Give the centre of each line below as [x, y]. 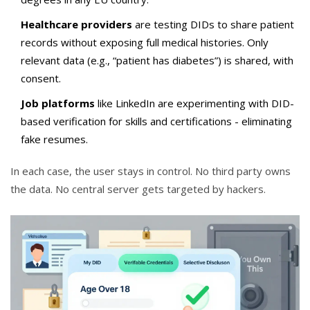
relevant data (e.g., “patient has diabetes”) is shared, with [157, 61]
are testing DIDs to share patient [213, 25]
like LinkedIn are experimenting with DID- [194, 103]
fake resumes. [54, 139]
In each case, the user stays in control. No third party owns [151, 171]
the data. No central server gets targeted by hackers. [138, 189]
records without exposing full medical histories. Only [145, 43]
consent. [41, 79]
